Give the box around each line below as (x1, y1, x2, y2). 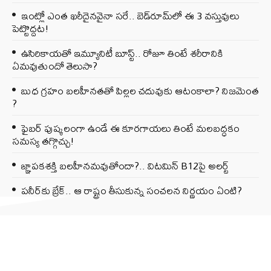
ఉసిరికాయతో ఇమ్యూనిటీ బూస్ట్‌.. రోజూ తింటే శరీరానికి (21, 43, 223, 64)
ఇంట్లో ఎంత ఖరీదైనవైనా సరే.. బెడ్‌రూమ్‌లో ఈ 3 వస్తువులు (21, 5, 240, 26)
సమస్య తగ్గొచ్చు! (12, 131, 74, 151)
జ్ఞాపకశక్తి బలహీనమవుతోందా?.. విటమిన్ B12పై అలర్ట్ (21, 155, 229, 176)
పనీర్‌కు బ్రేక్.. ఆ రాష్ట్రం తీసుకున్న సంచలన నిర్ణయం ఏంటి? (21, 180, 242, 201)
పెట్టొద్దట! (12, 18, 49, 39)
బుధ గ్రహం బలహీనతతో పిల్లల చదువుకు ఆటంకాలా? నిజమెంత (21, 80, 259, 101)
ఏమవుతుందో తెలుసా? (12, 56, 97, 76)
